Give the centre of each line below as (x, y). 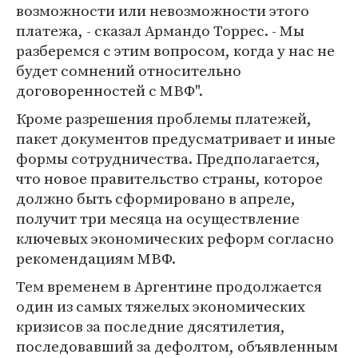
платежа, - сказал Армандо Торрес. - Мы (160, 30)
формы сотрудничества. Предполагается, (168, 158)
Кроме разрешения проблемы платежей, (164, 118)
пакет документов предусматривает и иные (176, 138)
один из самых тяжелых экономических (161, 306)
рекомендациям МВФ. (96, 258)
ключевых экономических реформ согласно (175, 238)
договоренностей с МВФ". (109, 90)
